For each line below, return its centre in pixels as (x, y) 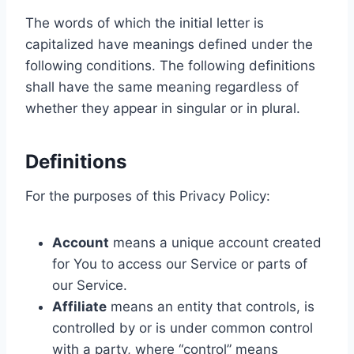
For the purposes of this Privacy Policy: (148, 196)
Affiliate (79, 307)
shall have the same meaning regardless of (162, 87)
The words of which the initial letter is (145, 23)
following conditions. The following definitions (170, 66)
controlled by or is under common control (183, 328)
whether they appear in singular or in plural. (163, 108)
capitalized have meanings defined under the (169, 44)
